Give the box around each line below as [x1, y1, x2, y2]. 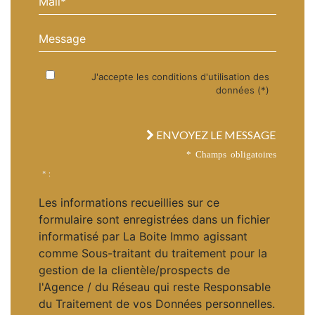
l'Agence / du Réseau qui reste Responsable [39, 279, 271, 294]
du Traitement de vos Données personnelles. [39, 296, 275, 311]
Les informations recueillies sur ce [39, 195, 219, 210]
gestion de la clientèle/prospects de [39, 262, 230, 277]
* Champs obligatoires [186, 148, 276, 158]
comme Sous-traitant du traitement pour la [39, 245, 267, 260]
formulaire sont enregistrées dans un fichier [39, 212, 270, 226]
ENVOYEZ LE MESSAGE [154, 127, 276, 141]
